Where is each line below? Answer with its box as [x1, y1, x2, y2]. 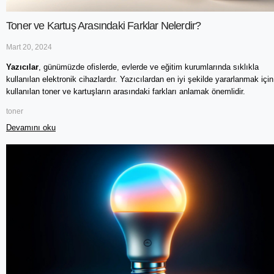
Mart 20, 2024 [6, 43, 52, 52]
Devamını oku [6, 122, 56, 132]
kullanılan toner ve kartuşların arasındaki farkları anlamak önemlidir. [6, 87, 248, 97]
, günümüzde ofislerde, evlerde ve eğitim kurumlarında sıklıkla [39, 62, 259, 72]
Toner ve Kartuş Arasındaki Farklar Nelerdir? [6, 20, 201, 32]
